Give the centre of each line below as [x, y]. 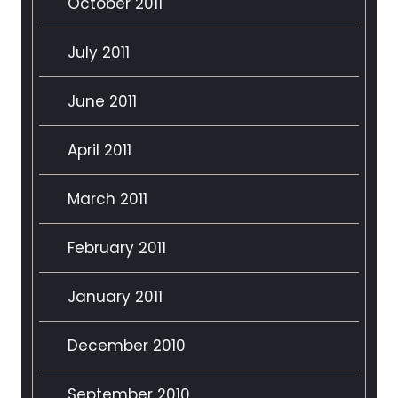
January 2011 [115, 297]
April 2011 [99, 151]
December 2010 [127, 346]
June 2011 [102, 102]
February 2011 [117, 248]
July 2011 [99, 53]
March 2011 [107, 199]
